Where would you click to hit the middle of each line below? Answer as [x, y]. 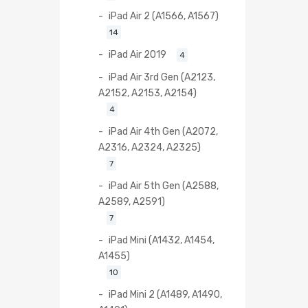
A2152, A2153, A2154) [147, 92]
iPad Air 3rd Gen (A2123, [162, 77]
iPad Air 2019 [137, 54]
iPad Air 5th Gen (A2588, [164, 185]
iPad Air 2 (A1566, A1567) [164, 15]
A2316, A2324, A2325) [150, 147]
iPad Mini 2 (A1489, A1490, [165, 294]
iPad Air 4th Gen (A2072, [163, 131]
